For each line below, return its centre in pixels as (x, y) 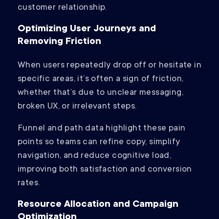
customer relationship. (62, 8)
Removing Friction (59, 42)
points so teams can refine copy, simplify (99, 142)
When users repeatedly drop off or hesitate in (109, 66)
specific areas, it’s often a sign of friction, (101, 79)
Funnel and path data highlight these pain (102, 129)
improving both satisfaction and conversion (105, 170)
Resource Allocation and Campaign (98, 205)
